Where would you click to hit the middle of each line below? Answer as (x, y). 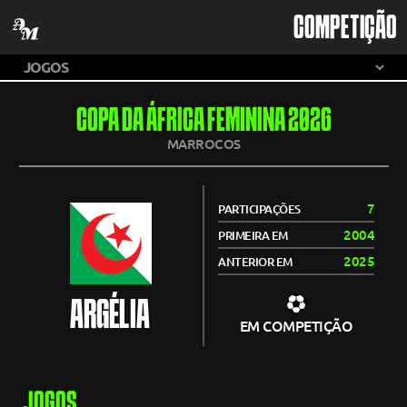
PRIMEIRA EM (253, 235)
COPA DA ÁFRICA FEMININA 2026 (203, 122)
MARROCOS (203, 144)
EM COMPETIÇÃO (296, 326)
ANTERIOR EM (255, 262)
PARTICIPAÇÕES (259, 209)
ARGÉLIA (110, 317)
